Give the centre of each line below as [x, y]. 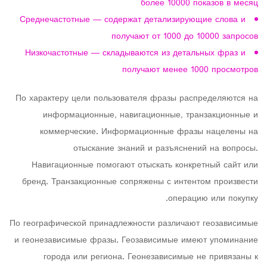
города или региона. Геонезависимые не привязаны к [151, 257]
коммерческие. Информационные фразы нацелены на [149, 132]
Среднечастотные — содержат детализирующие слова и [133, 20]
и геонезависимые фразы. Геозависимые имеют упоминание [136, 240]
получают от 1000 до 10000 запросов [185, 37]
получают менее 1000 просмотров [190, 70]
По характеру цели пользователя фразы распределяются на [137, 99]
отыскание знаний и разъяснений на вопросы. [166, 149]
